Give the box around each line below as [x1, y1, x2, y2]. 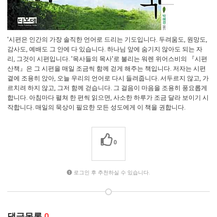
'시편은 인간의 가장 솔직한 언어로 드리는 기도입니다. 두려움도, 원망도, [7, 36, 207, 43]
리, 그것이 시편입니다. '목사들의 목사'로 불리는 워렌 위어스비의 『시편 [7, 55, 207, 62]
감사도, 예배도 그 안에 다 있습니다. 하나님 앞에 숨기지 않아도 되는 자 [7, 46, 202, 53]
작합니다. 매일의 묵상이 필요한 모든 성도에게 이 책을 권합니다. [7, 104, 186, 111]
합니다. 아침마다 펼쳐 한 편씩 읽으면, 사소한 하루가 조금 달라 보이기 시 [7, 94, 209, 101]
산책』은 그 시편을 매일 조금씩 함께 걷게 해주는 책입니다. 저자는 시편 [7, 65, 206, 72]
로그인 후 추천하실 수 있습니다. [72, 170, 150, 176]
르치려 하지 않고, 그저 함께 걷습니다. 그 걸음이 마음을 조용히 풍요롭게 [7, 84, 207, 92]
